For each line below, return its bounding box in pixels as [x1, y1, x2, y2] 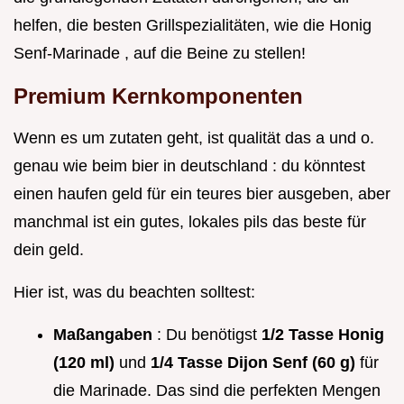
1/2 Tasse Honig [262, 326, 384, 344]
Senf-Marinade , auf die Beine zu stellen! [14, 44, 306, 63]
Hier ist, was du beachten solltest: [14, 283, 255, 302]
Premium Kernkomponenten [14, 84, 303, 109]
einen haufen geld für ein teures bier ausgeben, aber [14, 185, 390, 204]
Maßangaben [53, 326, 157, 344]
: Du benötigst [157, 326, 262, 344]
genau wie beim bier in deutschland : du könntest [14, 157, 365, 176]
